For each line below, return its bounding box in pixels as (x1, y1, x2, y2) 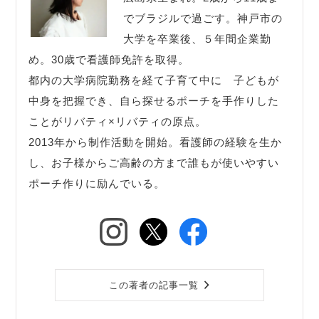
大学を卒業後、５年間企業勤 (122, 32, 271, 45)
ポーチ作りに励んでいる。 (28, 177, 166, 189)
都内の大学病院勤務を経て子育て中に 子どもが (28, 73, 280, 86)
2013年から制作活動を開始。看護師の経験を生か (28, 135, 283, 148)
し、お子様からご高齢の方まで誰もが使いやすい (28, 156, 280, 169)
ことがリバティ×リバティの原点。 (28, 115, 207, 127)
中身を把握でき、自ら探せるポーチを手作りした (28, 94, 280, 107)
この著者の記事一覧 (108, 280, 199, 291)
